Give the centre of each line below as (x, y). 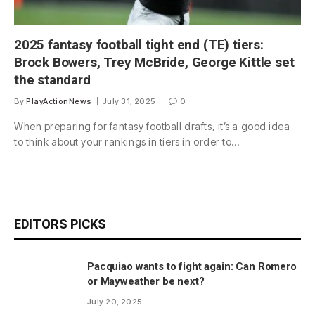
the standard (52, 79)
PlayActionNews (59, 101)
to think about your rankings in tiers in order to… (127, 141)
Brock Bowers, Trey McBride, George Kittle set (154, 62)
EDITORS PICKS (60, 224)
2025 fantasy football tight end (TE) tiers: (139, 44)
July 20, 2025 (115, 301)
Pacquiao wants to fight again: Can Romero (192, 266)
